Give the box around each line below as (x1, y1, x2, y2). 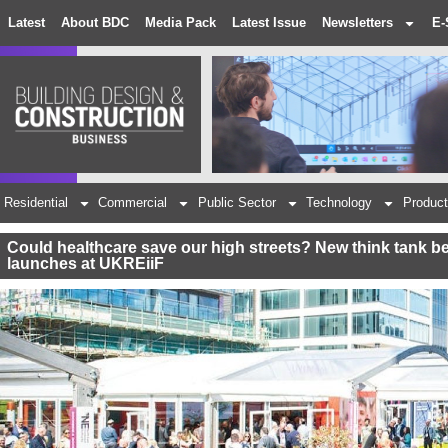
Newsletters (322, 15, 393, 30)
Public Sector (197, 195, 276, 211)
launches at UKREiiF (7, 255, 164, 273)
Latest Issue (232, 15, 306, 30)
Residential (3, 195, 68, 211)
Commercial (98, 195, 168, 211)
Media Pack (145, 15, 216, 30)
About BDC (61, 15, 129, 30)
